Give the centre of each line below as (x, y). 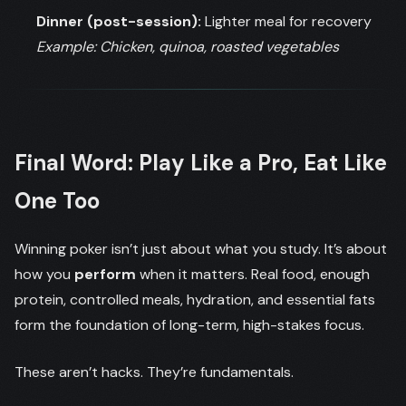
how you (44, 274)
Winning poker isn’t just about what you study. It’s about (201, 249)
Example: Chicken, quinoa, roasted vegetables (188, 47)
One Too (57, 201)
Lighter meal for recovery (286, 21)
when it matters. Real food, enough (253, 274)
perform (105, 274)
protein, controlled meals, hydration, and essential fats (195, 300)
